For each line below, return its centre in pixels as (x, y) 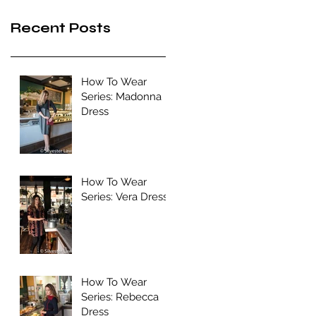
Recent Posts (61, 28)
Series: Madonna (121, 96)
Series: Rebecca (120, 297)
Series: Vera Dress (124, 196)
